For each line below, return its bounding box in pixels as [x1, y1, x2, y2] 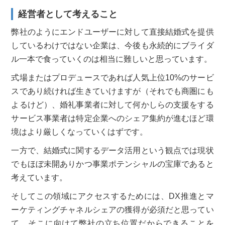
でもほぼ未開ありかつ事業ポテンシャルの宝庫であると [11, 159, 214, 168]
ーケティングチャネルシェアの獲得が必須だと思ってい [11, 205, 214, 214]
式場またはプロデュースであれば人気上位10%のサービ [11, 73, 214, 82]
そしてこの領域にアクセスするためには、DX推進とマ [11, 191, 214, 200]
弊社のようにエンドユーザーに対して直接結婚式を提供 [11, 27, 214, 36]
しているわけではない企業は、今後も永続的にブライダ [11, 41, 214, 50]
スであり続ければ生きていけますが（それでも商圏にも [11, 86, 214, 95]
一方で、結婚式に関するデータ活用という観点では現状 [11, 146, 214, 155]
